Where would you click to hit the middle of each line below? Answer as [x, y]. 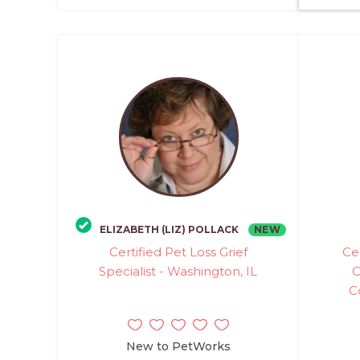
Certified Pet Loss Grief [178, 252]
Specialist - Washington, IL [178, 271]
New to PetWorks [178, 346]
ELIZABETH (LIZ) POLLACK [169, 229]
